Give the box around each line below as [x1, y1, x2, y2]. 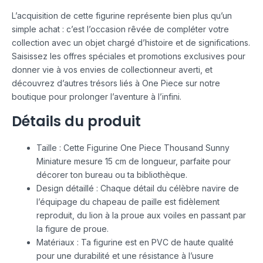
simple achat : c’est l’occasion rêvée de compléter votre [12, 23, 229, 34]
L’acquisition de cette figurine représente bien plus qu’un [12, 10, 232, 21]
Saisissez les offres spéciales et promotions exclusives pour [12, 50, 245, 61]
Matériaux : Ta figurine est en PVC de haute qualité [36, 237, 234, 247]
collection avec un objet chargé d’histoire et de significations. [12, 37, 250, 48]
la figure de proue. [36, 223, 109, 234]
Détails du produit [12, 111, 141, 131]
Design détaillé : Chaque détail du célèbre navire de [36, 183, 239, 193]
